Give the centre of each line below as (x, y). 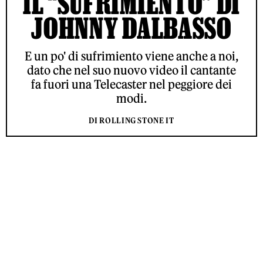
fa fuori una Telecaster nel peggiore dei (131, 84)
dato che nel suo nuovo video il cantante (131, 70)
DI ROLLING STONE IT (131, 121)
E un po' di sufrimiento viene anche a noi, (131, 56)
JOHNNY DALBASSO (131, 28)
